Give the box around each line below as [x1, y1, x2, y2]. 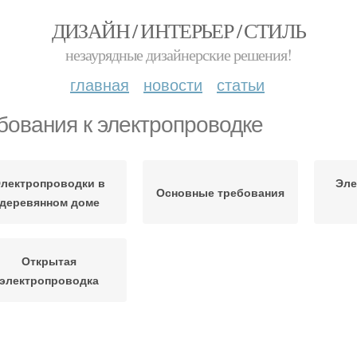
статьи [217, 73, 265, 96]
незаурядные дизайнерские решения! [65, 44, 292, 65]
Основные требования [156, 184, 284, 200]
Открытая [22, 253, 76, 269]
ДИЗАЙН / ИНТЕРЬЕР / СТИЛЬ [51, 17, 306, 44]
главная [70, 73, 129, 96]
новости [143, 73, 202, 96]
